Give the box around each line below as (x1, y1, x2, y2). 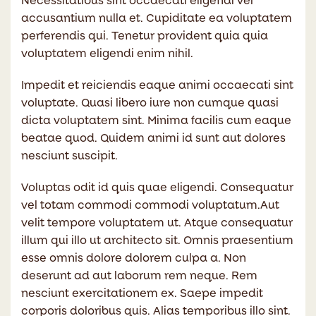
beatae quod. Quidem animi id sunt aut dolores (21, 132, 286, 145)
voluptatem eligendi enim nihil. (21, 47, 193, 61)
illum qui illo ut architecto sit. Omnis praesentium (21, 234, 293, 248)
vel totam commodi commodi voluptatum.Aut (21, 199, 279, 212)
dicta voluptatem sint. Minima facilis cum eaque (21, 114, 291, 128)
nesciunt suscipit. (21, 150, 118, 163)
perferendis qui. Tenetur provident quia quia (21, 30, 268, 43)
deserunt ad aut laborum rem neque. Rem (21, 269, 257, 283)
